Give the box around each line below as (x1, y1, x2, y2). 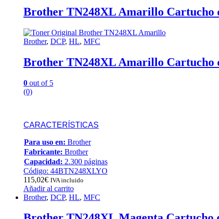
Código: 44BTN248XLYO (23, 166, 108, 175)
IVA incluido (50, 176, 84, 184)
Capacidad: (24, 157, 63, 166)
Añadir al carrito (23, 184, 74, 193)
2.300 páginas (63, 157, 108, 166)
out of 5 (27, 78, 53, 87)
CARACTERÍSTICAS (23, 120, 99, 129)
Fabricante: (24, 147, 63, 156)
